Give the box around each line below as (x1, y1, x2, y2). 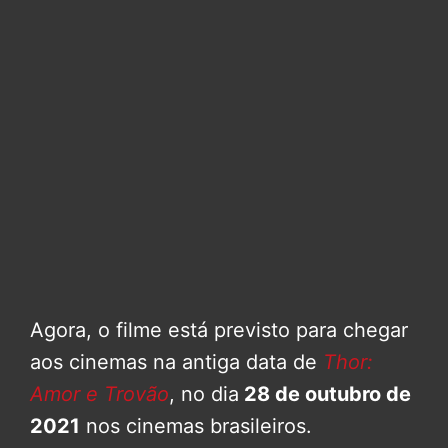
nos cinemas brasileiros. (80, 413, 312, 438)
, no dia (169, 381, 239, 406)
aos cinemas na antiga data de (30, 349, 317, 374)
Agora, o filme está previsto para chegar (30, 317, 408, 342)
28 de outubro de (239, 381, 411, 406)
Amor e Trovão (30, 381, 169, 406)
